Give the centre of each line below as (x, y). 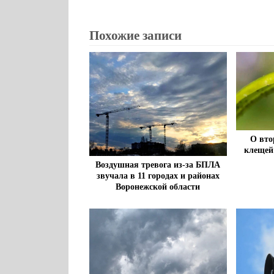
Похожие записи (135, 35)
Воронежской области (158, 187)
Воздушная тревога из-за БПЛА (158, 165)
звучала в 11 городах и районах (158, 176)
